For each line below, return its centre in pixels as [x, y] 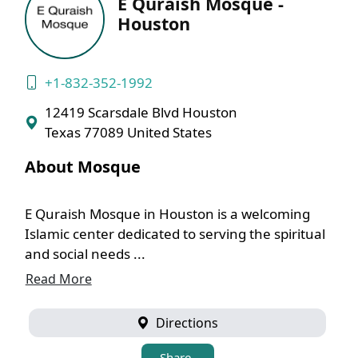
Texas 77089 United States [128, 132]
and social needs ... [85, 254]
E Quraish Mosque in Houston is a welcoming [167, 214]
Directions [185, 323]
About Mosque [82, 167]
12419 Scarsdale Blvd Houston [141, 112]
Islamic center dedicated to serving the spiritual [175, 234]
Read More [58, 279]
